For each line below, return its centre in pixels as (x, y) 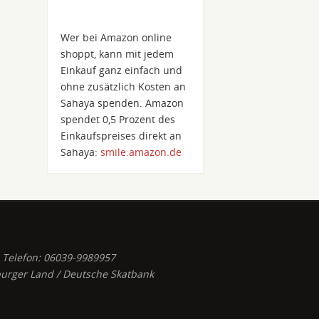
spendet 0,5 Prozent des (118, 119)
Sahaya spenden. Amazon (122, 103)
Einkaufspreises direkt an (121, 135)
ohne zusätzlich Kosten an (124, 86)
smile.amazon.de (141, 152)
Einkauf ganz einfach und (122, 70)
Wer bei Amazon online (116, 37)
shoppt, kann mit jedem (117, 53)
